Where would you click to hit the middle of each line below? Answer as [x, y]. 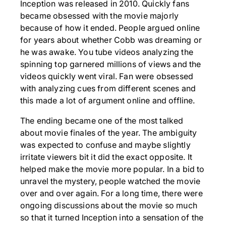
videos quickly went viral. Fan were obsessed [107, 76]
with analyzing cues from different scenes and [108, 89]
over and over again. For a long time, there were [111, 193]
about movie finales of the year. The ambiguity [109, 133]
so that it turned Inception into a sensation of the [112, 218]
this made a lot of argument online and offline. [108, 101]
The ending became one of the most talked [102, 121]
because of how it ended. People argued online [110, 28]
